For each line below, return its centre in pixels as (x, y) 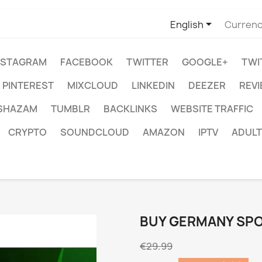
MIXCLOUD (93, 85)
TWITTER (147, 62)
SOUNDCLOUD (95, 132)
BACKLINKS (130, 109)
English (187, 24)
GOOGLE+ (205, 62)
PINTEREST (28, 85)
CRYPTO (27, 132)
